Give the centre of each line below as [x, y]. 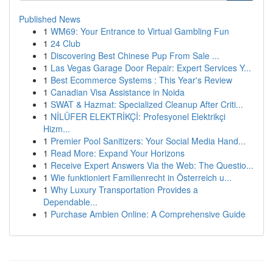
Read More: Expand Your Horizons [118, 153]
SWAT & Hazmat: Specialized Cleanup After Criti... [147, 104]
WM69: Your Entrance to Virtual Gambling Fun [140, 31]
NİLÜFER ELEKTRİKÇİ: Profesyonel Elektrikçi [138, 116]
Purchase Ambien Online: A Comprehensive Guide [148, 214]
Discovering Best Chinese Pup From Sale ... [135, 55]
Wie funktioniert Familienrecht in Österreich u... [141, 177]
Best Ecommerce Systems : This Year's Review [141, 80]
